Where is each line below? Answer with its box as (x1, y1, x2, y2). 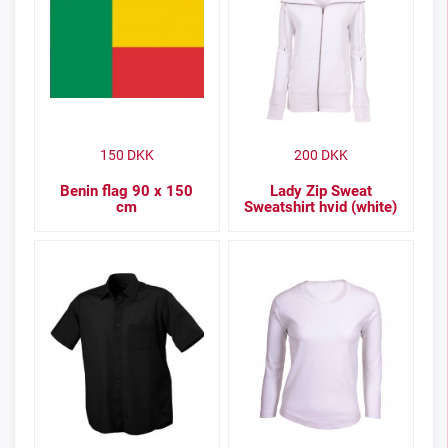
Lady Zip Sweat (269, 181, 372, 200)
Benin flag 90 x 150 (60, 181, 194, 200)
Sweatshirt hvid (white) (244, 197, 398, 216)
